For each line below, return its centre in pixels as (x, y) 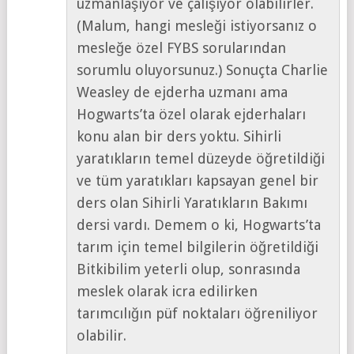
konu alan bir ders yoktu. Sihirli (179, 136)
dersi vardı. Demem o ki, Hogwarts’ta (199, 224)
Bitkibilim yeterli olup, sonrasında (189, 269)
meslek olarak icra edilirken (168, 291)
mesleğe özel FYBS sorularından (182, 47)
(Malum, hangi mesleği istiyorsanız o (197, 25)
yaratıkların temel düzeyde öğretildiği (201, 158)
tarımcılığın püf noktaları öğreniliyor (198, 313)
